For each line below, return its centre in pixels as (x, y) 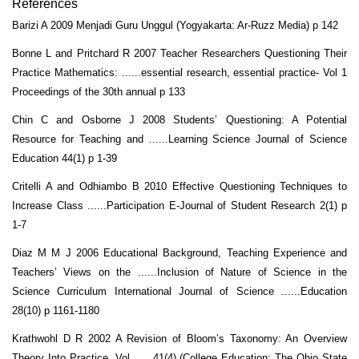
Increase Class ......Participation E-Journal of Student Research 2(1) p (179, 205)
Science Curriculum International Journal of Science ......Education (179, 291)
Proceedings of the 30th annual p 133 (99, 91)
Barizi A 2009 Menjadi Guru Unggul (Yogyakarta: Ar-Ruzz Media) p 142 (175, 25)
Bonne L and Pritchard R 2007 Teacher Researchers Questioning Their (179, 53)
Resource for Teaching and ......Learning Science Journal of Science (179, 139)
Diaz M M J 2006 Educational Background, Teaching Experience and (179, 252)
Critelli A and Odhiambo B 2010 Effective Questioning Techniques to (179, 186)
